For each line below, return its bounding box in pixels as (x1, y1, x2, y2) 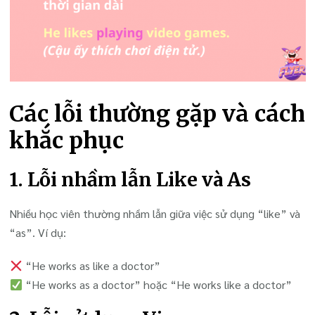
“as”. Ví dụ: (9, 225, 67, 240)
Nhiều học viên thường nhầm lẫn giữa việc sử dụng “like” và (9, 206, 301, 221)
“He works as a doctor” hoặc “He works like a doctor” (22, 277, 292, 292)
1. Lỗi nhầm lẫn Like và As (9, 168, 252, 192)
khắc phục (9, 126, 124, 155)
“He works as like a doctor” (22, 258, 160, 274)
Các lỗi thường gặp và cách (9, 99, 306, 128)
